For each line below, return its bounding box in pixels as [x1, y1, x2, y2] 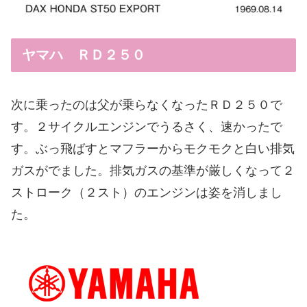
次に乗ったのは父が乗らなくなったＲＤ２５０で [11, 98, 282, 112]
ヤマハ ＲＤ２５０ [22, 47, 145, 62]
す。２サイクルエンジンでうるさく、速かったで [11, 120, 282, 134]
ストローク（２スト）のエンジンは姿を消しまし [11, 186, 282, 199]
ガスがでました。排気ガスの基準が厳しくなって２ [11, 164, 295, 177]
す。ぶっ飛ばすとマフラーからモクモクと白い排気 [11, 142, 295, 156]
